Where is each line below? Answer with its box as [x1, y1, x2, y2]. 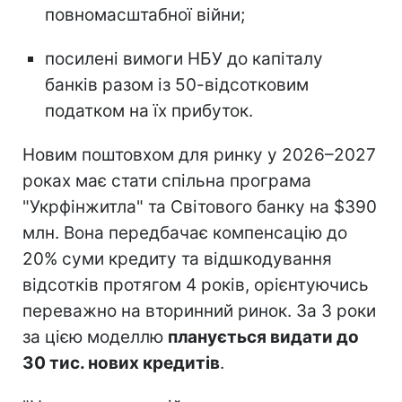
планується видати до [168, 326, 359, 347]
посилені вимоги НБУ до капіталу [45, 48, 323, 69]
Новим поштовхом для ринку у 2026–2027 [22, 144, 376, 165]
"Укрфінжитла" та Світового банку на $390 [22, 196, 377, 217]
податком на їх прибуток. [45, 100, 253, 121]
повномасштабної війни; [45, 4, 245, 25]
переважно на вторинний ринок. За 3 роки [22, 300, 376, 321]
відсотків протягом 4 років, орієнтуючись [22, 274, 369, 295]
